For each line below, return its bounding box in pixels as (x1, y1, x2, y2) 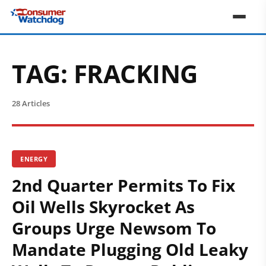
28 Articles (12, 98, 50, 109)
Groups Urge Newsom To (12, 217, 216, 239)
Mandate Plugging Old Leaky (12, 238, 248, 261)
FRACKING (73, 56, 198, 90)
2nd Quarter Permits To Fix (12, 174, 235, 197)
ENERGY (20, 154, 47, 163)
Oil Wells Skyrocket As (12, 195, 195, 218)
